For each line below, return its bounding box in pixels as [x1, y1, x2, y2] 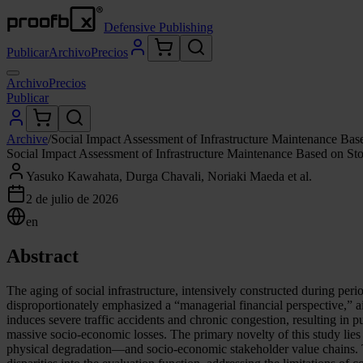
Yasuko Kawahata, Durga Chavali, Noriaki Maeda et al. [26, 169, 312, 183]
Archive [6, 132, 48, 146]
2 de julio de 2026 [26, 192, 118, 206]
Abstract [6, 245, 79, 267]
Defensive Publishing [104, 20, 213, 34]
